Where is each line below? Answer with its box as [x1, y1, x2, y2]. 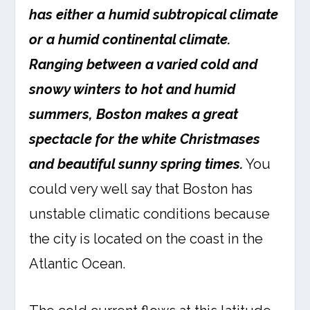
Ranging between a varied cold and [29, 56, 258, 73]
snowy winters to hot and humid [29, 81, 236, 98]
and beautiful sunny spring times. [29, 156, 244, 172]
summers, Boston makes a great [29, 106, 239, 122]
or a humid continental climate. [29, 31, 231, 48]
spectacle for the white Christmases [29, 131, 261, 147]
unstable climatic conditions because [29, 206, 271, 222]
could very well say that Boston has [29, 181, 253, 197]
